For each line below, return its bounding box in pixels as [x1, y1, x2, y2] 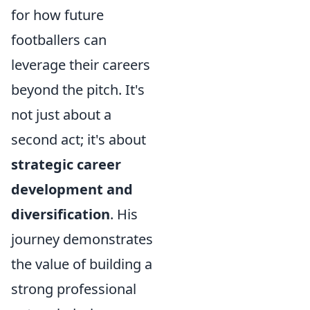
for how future [11, 6, 104, 24]
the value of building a [11, 255, 152, 273]
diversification [11, 205, 110, 224]
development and [11, 180, 133, 199]
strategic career [11, 155, 121, 174]
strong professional [11, 280, 136, 298]
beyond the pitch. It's [11, 80, 145, 99]
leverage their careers [11, 55, 150, 74]
